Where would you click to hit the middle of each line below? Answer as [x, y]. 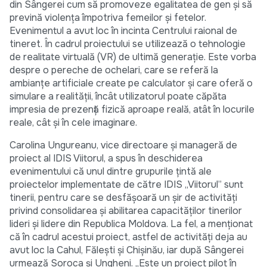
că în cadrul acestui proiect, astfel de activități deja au [128, 237]
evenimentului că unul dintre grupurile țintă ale [111, 172]
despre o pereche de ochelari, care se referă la [114, 70]
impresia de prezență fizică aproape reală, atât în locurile [132, 110]
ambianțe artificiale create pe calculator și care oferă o [131, 83]
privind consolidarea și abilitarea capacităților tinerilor [126, 211]
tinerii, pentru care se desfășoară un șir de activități [123, 198]
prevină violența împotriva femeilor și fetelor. [108, 18]
